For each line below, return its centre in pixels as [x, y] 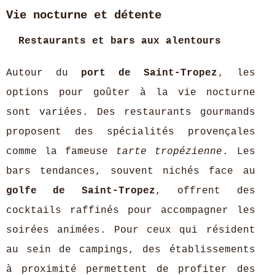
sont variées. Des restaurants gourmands [131, 112]
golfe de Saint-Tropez [81, 191]
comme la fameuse [61, 152]
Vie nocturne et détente [84, 15]
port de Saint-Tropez [149, 73]
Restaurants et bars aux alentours [120, 41]
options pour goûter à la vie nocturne [131, 93]
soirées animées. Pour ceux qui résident [131, 230]
